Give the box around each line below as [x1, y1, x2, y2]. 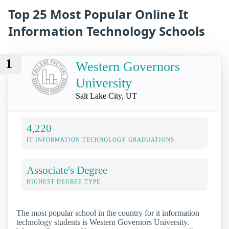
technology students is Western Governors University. [16, 217, 189, 226]
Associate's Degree [27, 164, 107, 176]
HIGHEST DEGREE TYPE [27, 178, 101, 185]
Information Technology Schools [8, 22, 205, 40]
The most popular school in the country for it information [16, 208, 199, 217]
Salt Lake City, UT [76, 91, 137, 100]
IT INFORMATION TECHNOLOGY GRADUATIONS [27, 136, 174, 143]
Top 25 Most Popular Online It [8, 6, 188, 23]
